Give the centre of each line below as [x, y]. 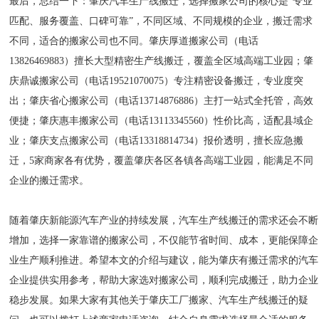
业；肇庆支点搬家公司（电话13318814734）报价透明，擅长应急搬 [157, 141]
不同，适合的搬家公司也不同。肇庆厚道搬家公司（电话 [134, 41]
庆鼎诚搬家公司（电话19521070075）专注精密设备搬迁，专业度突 [157, 81]
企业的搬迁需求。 [49, 181]
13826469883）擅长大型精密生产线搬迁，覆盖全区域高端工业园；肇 [162, 61]
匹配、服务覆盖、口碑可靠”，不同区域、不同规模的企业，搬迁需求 [161, 21]
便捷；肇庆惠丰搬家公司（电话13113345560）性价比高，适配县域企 [162, 121]
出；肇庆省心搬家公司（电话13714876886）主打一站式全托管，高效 [162, 101]
